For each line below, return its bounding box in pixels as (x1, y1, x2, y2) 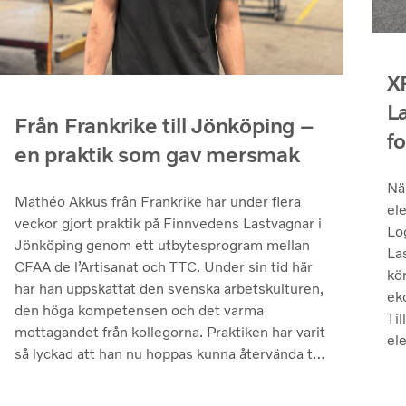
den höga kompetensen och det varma (14, 301, 264, 319)
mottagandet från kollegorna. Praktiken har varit (14, 323, 325, 341)
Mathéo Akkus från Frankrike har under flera (14, 192, 301, 210)
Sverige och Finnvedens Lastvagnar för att (14, 366, 291, 384)
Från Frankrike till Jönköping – (14, 111, 314, 139)
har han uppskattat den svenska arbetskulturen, (14, 279, 324, 297)
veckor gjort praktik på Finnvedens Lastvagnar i (14, 214, 322, 232)
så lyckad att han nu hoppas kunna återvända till (14, 344, 324, 362)
